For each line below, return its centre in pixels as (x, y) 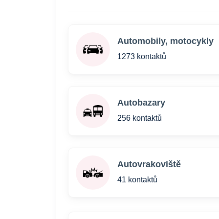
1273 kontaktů (142, 56)
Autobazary (141, 103)
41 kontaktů (137, 180)
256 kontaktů (140, 118)
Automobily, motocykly (165, 41)
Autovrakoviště (149, 164)
